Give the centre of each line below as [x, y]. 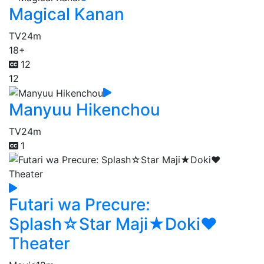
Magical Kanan [67, 14]
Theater [39, 244]
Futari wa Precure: [80, 205]
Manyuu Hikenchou [85, 110]
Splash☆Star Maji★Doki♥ [113, 224]
